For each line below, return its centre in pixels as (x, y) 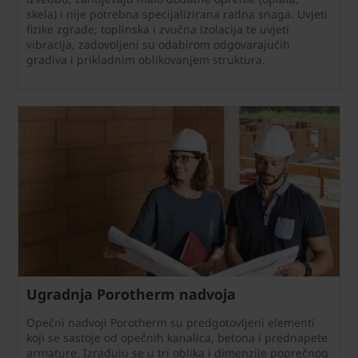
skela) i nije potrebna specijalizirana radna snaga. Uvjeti (177, 14)
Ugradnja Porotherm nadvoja (131, 294)
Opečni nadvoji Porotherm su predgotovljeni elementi (171, 323)
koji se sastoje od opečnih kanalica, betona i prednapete (177, 338)
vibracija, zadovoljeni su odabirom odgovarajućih (158, 45)
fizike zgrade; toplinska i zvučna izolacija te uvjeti (158, 30)
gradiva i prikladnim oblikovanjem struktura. (146, 60)
